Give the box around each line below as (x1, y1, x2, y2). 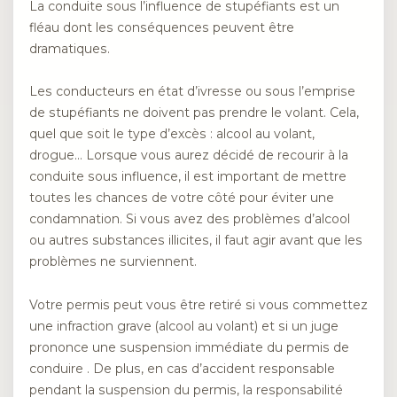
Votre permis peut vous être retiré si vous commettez (29, 296, 368, 313)
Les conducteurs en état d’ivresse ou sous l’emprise (29, 83, 355, 100)
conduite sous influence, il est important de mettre (29, 168, 346, 185)
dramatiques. (29, 40, 110, 57)
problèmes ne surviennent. (29, 253, 197, 270)
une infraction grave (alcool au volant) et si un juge (29, 317, 339, 334)
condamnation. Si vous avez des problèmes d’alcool (29, 211, 350, 228)
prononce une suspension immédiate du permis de (29, 339, 349, 355)
